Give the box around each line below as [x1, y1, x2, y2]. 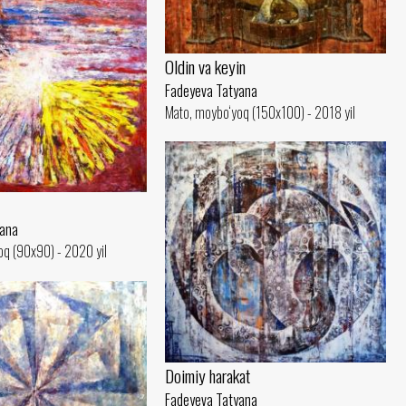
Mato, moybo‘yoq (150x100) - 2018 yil [165, 101, 355, 124]
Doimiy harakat [165, 362, 250, 390]
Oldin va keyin [165, 53, 246, 81]
